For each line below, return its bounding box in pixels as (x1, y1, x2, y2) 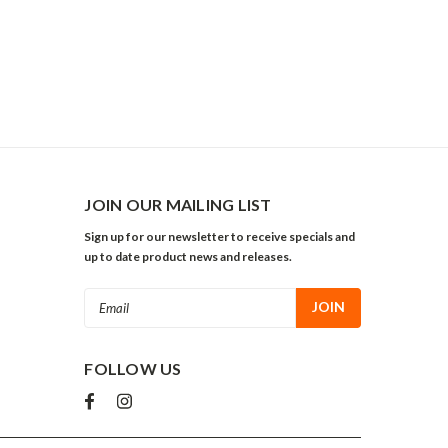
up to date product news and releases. (84, 249, 293, 264)
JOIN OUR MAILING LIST (84, 195, 272, 214)
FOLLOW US (84, 359, 182, 378)
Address (84, 311, 138, 328)
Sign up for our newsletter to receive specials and (84, 229, 356, 244)
